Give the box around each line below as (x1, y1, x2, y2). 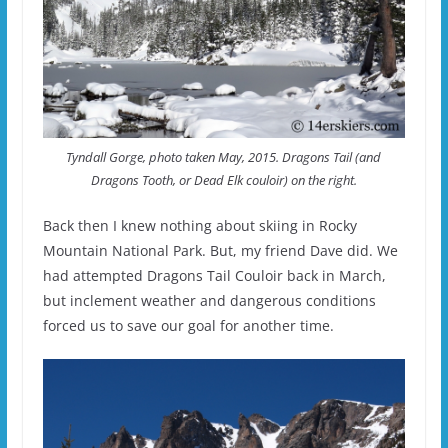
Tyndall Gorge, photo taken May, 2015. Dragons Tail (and (66, 148, 382, 167)
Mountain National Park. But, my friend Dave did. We (42, 241, 398, 261)
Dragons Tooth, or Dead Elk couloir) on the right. (90, 171, 357, 190)
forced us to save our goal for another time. (42, 316, 334, 336)
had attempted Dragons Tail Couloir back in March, (42, 266, 386, 286)
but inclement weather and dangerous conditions (42, 291, 376, 311)
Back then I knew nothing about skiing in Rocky (42, 216, 357, 236)
